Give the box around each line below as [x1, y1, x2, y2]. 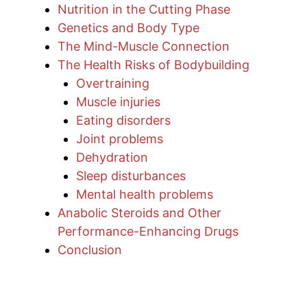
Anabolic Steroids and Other [58, 206, 221, 221]
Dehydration [76, 150, 148, 165]
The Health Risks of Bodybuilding [58, 58, 249, 73]
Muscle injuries [76, 95, 160, 110]
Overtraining [76, 76, 149, 91]
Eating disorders [76, 113, 171, 128]
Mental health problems [76, 187, 213, 202]
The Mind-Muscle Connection [58, 39, 230, 54]
